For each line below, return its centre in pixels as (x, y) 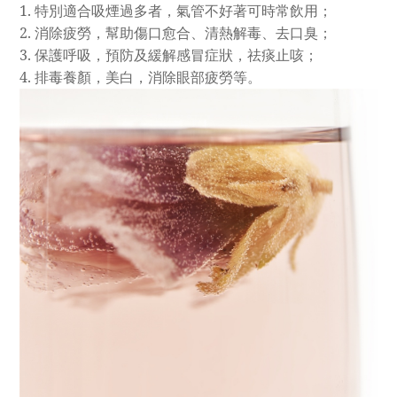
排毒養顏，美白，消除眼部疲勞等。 (148, 77)
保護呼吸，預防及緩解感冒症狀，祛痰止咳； (176, 54)
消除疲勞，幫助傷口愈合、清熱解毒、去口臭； (183, 32)
